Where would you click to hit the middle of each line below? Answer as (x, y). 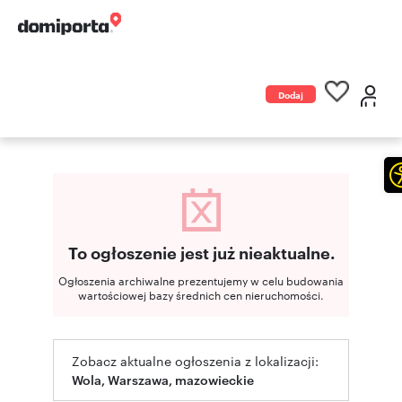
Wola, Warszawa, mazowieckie (163, 379)
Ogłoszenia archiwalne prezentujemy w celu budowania (201, 280)
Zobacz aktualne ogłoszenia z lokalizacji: (195, 361)
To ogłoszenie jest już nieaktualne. (201, 252)
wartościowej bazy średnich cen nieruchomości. (201, 294)
